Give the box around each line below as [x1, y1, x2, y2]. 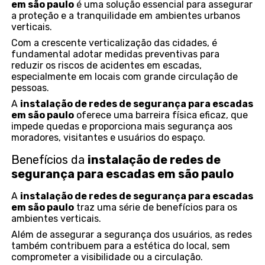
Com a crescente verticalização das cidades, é [11, 37, 218, 49]
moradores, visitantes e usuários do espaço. [11, 132, 206, 144]
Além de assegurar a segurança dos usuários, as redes [11, 229, 253, 241]
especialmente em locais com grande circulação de [11, 71, 238, 83]
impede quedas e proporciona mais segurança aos [11, 121, 233, 132]
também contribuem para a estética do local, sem [11, 240, 231, 252]
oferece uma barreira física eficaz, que [74, 109, 248, 121]
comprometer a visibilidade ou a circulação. [11, 251, 203, 263]
